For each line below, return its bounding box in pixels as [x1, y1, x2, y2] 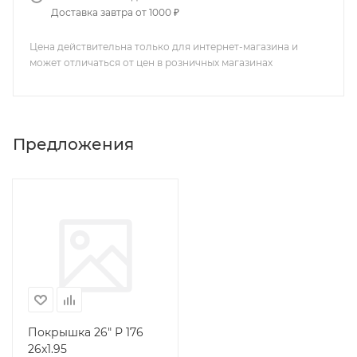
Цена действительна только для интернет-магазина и [29, 41, 298, 53]
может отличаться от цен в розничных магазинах [29, 57, 273, 69]
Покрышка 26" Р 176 [28, 324, 143, 339]
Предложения [13, 134, 134, 154]
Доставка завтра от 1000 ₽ [51, 6, 179, 18]
